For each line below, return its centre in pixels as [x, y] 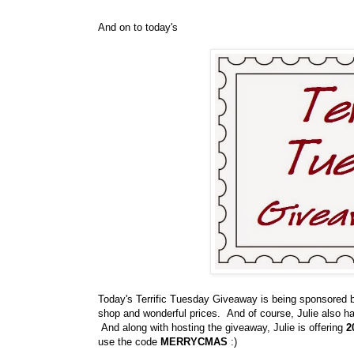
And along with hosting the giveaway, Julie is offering [222, 328]
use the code [129, 342]
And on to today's [138, 28]
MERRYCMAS [194, 342]
